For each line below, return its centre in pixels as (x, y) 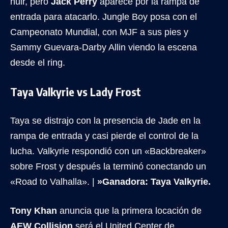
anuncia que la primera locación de (129, 210)
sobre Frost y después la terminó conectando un (108, 166)
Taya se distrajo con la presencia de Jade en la (105, 120)
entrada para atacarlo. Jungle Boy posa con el (104, 17)
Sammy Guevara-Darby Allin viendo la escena (104, 47)
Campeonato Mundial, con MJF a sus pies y (99, 32)
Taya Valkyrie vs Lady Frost (76, 91)
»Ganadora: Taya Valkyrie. (154, 181)
